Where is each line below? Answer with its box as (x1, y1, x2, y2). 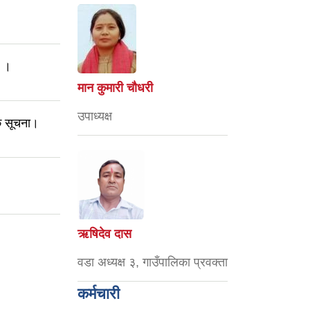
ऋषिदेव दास (77, 227, 131, 241)
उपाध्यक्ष (77, 109, 112, 123)
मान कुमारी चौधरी (77, 81, 153, 95)
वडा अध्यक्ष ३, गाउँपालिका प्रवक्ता (77, 255, 228, 269)
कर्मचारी (77, 285, 120, 302)
